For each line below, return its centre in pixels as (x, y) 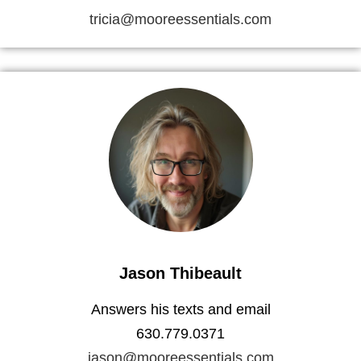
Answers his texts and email (180, 310)
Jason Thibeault (180, 274)
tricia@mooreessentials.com (180, 20)
